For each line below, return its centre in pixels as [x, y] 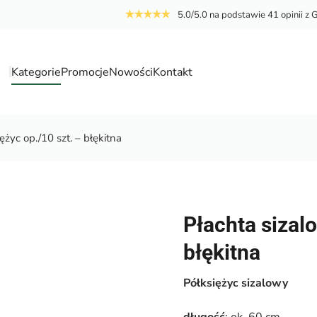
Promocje [85, 72]
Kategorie [36, 72]
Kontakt [173, 72]
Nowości [131, 72]
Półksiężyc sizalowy [237, 283]
